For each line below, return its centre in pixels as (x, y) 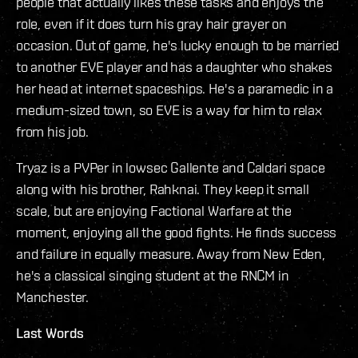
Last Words (50, 332)
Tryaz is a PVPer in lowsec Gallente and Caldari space (171, 167)
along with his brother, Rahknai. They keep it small (163, 189)
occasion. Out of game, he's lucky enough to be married (178, 45)
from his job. (52, 131)
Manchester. (53, 296)
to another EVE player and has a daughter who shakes (174, 66)
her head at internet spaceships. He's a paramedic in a (175, 88)
